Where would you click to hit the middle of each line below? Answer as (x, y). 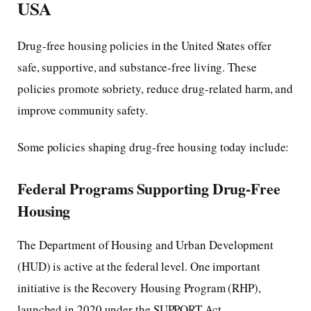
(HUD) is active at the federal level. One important (139, 266)
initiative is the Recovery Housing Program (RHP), (139, 287)
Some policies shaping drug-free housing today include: (153, 147)
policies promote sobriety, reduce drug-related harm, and (155, 88)
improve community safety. (83, 110)
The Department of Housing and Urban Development (146, 244)
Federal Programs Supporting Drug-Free (149, 189)
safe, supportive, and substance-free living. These (137, 67)
